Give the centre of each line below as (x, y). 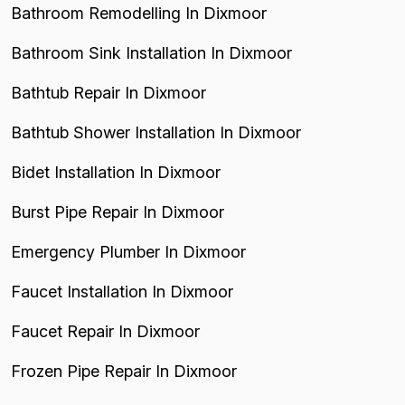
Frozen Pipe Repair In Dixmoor (124, 371)
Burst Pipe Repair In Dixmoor (118, 212)
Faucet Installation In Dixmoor (122, 292)
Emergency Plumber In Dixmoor (128, 252)
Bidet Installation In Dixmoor (116, 172)
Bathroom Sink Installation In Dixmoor (151, 53)
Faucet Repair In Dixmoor (105, 331)
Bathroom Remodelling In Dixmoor (139, 13)
